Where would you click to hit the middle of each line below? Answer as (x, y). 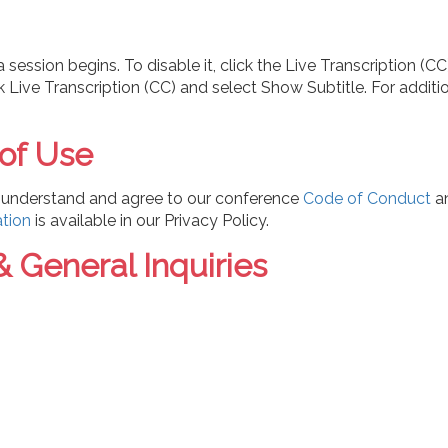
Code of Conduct (367, 198)
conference (259, 198)
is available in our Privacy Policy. (150, 220)
